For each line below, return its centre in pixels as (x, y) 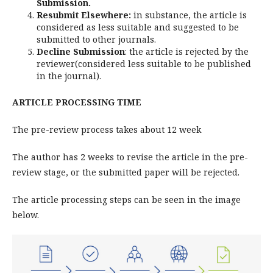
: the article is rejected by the (187, 51)
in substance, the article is (190, 15)
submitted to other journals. (96, 39)
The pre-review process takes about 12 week (107, 129)
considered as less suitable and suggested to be (138, 27)
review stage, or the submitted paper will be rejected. (126, 172)
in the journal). (69, 76)
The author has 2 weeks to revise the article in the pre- (130, 157)
